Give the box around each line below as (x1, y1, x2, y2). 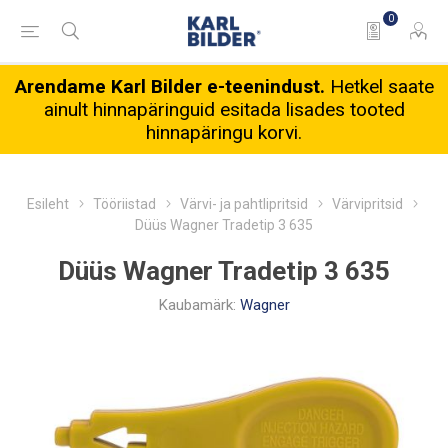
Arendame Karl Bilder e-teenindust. (14, 75, 330, 98)
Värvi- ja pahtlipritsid (180, 196, 308, 212)
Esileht (27, 196, 69, 212)
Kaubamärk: (158, 296, 236, 314)
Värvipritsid (332, 196, 403, 212)
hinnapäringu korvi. (146, 121, 302, 144)
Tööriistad (93, 196, 156, 212)
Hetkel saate (329, 75, 434, 98)
